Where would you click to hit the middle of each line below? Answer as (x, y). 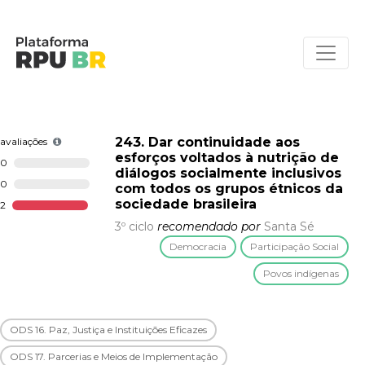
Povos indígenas (301, 274)
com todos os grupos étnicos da (229, 189)
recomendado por (209, 227)
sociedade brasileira (186, 204)
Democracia (198, 247)
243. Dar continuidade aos (207, 143)
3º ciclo (134, 227)
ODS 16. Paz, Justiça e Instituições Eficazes (108, 330)
